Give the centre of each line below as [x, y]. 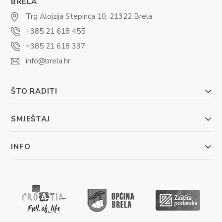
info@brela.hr [48, 61]
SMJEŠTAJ [30, 119]
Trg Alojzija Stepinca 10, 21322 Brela [89, 16]
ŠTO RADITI [34, 91]
